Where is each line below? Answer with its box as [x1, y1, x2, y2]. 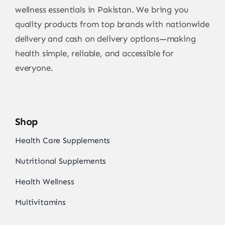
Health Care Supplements [15, 136, 110, 146]
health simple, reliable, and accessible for [15, 48, 174, 59]
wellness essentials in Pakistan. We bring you [15, 5, 188, 15]
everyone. [15, 63, 53, 73]
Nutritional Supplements [15, 156, 106, 166]
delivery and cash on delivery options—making [15, 34, 196, 44]
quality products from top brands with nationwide [15, 19, 209, 30]
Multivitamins [15, 197, 66, 207]
